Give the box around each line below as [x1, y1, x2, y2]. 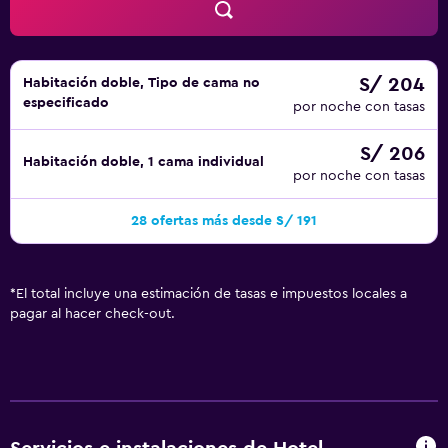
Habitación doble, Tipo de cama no [23, 76, 260, 90]
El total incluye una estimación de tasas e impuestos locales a [16, 287, 407, 301]
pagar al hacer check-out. [10, 307, 175, 321]
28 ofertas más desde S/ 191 [131, 214, 317, 228]
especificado [23, 96, 109, 110]
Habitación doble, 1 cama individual [23, 155, 264, 169]
